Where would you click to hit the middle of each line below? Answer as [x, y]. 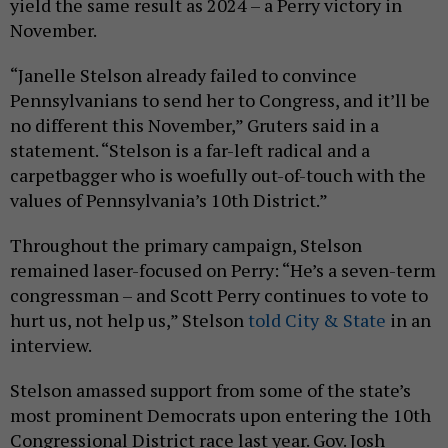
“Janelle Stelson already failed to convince [183, 75]
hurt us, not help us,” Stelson [129, 320]
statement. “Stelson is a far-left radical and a [190, 150]
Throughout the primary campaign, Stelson [186, 245]
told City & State [317, 320]
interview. [52, 345]
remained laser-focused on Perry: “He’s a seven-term [223, 270]
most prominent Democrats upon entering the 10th [220, 415]
